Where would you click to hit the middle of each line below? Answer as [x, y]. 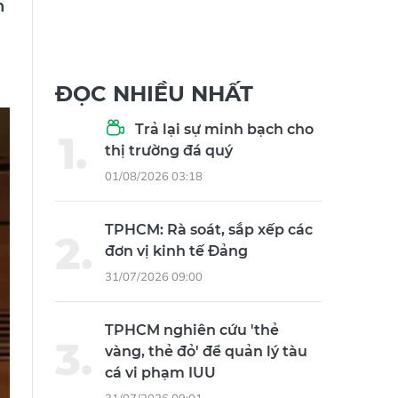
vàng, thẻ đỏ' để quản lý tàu [206, 352]
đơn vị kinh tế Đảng [176, 251]
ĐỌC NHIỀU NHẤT [154, 94]
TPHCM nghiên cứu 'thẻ [192, 330]
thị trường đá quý [169, 151]
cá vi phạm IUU [160, 373]
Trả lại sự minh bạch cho [223, 130]
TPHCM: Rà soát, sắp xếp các [209, 230]
